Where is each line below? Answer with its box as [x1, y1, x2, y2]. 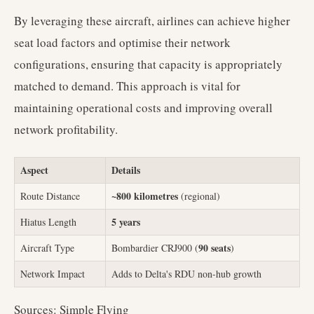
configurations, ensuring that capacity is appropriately [14, 56, 282, 72]
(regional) [178, 189, 220, 203]
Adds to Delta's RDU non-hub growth [111, 267, 261, 280]
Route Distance [20, 189, 80, 203]
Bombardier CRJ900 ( [111, 241, 198, 254]
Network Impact [20, 267, 85, 280]
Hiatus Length [20, 215, 76, 228]
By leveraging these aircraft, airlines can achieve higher [14, 13, 290, 29]
